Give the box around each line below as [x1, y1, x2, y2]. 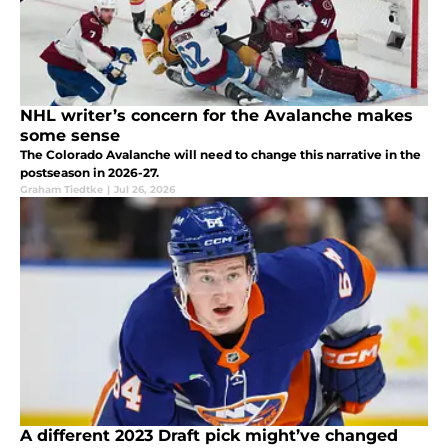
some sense [20, 126, 120, 146]
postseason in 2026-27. [20, 165, 159, 181]
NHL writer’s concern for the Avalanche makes [20, 106, 413, 126]
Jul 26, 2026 [114, 183, 175, 197]
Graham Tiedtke [20, 183, 103, 197]
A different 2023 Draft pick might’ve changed [20, 426, 398, 446]
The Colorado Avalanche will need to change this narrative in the [20, 147, 421, 163]
